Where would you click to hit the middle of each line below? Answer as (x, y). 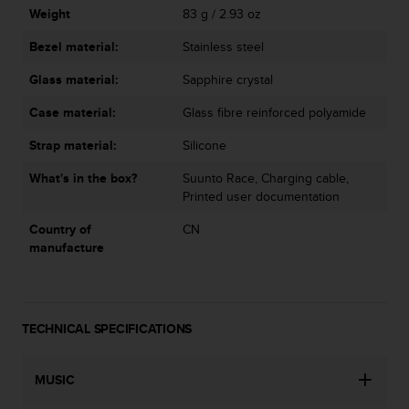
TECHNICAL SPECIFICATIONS (107, 328)
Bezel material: (74, 46)
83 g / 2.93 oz (222, 13)
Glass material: (74, 79)
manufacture (67, 247)
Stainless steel (223, 46)
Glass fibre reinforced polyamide (274, 112)
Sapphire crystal (228, 79)
